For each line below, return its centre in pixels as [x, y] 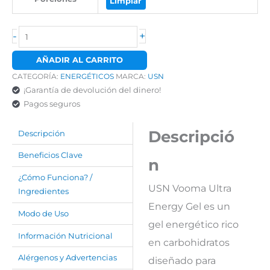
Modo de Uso [44, 213]
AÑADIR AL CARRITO [80, 60]
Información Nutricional [66, 236]
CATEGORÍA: [36, 77]
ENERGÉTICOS [87, 77]
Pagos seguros [52, 104]
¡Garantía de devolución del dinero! [93, 90]
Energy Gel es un [189, 206]
